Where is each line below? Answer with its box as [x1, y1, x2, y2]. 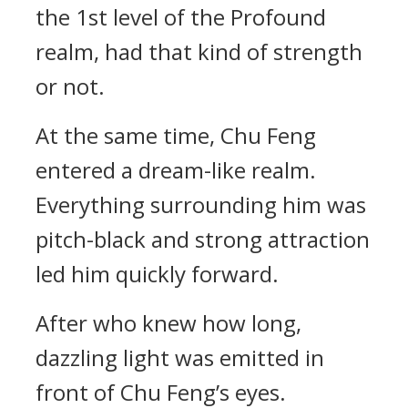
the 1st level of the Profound [36, 2, 326, 32]
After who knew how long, [36, 308, 301, 338]
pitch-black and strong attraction [36, 224, 370, 254]
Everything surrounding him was [36, 189, 366, 219]
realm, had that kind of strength [36, 36, 362, 66]
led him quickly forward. [36, 259, 279, 289]
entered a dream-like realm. [36, 155, 316, 185]
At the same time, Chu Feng [36, 120, 316, 150]
